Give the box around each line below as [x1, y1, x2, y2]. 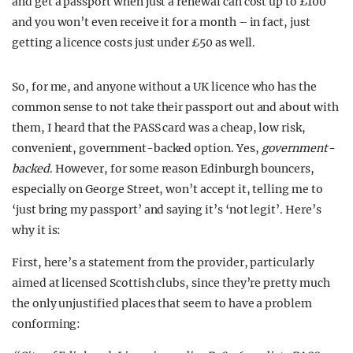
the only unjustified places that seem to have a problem [12, 296, 312, 310]
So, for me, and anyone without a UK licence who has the [12, 80, 317, 94]
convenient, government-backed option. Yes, [12, 141, 262, 155]
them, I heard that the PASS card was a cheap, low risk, [12, 121, 306, 135]
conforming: [12, 317, 81, 331]
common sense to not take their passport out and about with [12, 100, 339, 114]
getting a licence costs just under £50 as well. [12, 35, 256, 50]
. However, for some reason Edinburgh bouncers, [49, 162, 315, 176]
